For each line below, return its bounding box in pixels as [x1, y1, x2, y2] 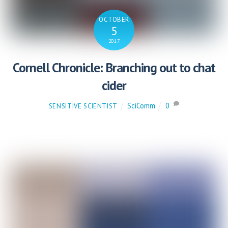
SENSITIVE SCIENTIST [48, 101, 118, 110]
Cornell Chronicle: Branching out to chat [13, 59, 215, 76]
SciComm [127, 100, 155, 110]
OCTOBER [99, 15, 129, 24]
